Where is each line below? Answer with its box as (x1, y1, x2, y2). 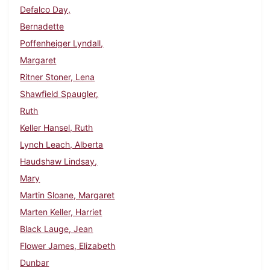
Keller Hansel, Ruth (20, 122, 93, 133)
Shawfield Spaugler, (20, 89, 99, 99)
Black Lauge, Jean (20, 224, 93, 234)
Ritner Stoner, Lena (20, 72, 95, 83)
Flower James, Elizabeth (20, 240, 116, 251)
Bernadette (20, 21, 64, 32)
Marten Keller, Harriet (20, 207, 102, 218)
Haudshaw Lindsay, (20, 156, 98, 167)
